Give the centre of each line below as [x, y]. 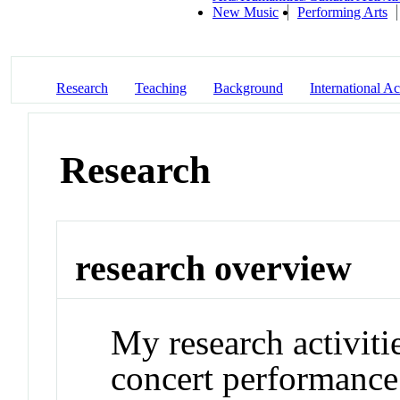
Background [248, 87]
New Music [246, 12]
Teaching [161, 87]
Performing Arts [342, 12]
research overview [214, 269]
